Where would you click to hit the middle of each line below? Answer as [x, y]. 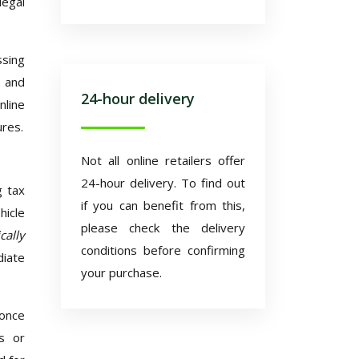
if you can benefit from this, [163, 205]
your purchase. [121, 272]
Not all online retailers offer [163, 160]
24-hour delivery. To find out [163, 183]
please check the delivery [163, 228]
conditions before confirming [163, 250]
